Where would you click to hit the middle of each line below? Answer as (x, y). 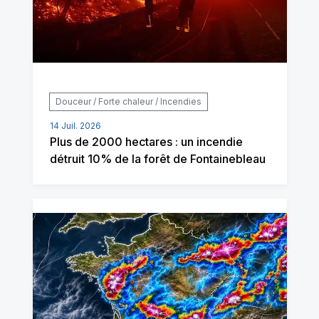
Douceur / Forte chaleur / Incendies (128, 102)
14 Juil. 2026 (75, 126)
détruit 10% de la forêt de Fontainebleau (157, 159)
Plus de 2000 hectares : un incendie (146, 142)
